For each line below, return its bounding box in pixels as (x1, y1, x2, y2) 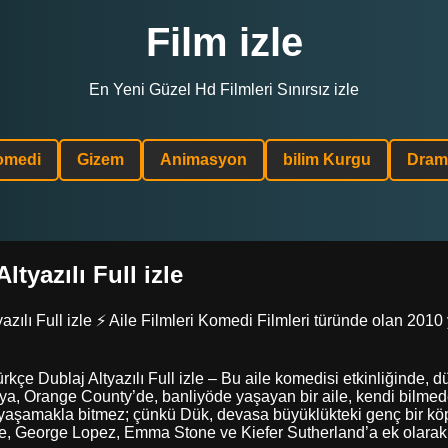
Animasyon (159, 151, 247, 168)
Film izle (145, 20, 303, 64)
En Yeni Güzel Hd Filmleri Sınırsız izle (89, 81, 359, 98)
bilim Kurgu (282, 151, 371, 168)
